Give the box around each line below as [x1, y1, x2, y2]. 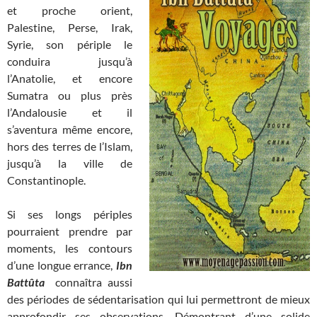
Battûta [7, 275, 50, 289]
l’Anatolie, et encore [7, 71, 132, 86]
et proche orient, [7, 4, 132, 18]
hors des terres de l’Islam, [7, 139, 132, 154]
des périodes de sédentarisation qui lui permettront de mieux [7, 292, 310, 306]
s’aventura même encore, [7, 122, 132, 137]
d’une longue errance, [7, 258, 116, 272]
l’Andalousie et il [7, 105, 132, 120]
